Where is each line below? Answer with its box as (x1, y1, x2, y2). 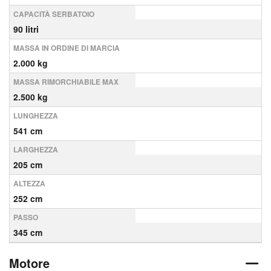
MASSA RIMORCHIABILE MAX (13, 76, 119, 87)
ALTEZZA (13, 178, 45, 189)
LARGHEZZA (13, 144, 58, 155)
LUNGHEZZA (13, 110, 58, 121)
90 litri (13, 23, 39, 35)
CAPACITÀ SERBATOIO (13, 8, 94, 19)
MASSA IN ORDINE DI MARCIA (13, 42, 120, 53)
